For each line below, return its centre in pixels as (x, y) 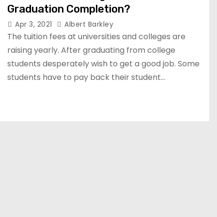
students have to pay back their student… (86, 77)
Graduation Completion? (69, 9)
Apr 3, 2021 (35, 24)
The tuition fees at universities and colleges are (96, 36)
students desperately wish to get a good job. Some (103, 63)
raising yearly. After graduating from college (91, 50)
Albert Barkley (88, 24)
